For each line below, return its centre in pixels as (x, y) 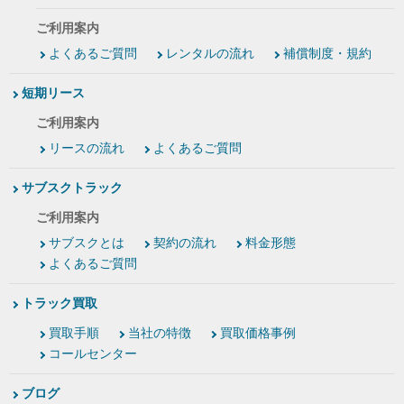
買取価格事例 (258, 333)
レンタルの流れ (210, 54)
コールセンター (93, 354)
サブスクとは (87, 243)
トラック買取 (60, 303)
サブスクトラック (72, 188)
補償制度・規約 (327, 54)
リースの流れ (87, 148)
